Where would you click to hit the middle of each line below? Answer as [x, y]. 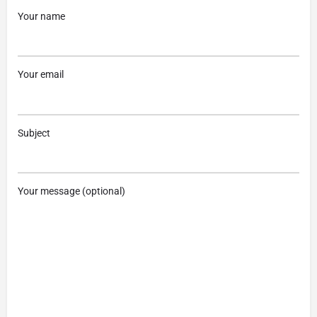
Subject [34, 133]
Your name [41, 16]
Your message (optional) [71, 191]
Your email [41, 74]
